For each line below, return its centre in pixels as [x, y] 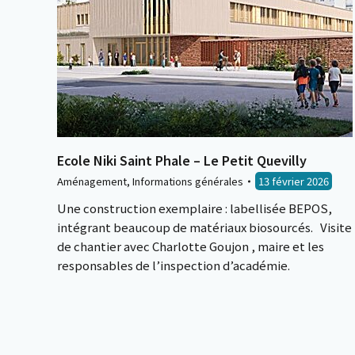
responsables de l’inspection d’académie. [174, 265]
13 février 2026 [294, 181]
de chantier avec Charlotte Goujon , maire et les [191, 246]
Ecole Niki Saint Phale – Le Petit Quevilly [182, 160]
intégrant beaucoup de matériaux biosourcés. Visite [204, 227]
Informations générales [188, 181]
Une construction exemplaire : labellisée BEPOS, [195, 208]
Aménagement [92, 181]
